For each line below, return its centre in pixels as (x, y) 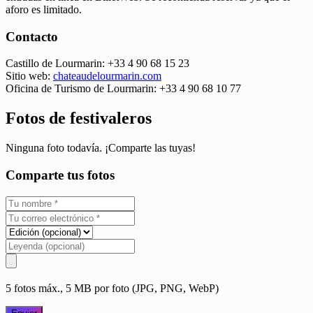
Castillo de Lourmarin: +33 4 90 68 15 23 (97, 64)
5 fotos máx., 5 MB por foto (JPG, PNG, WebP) (112, 288)
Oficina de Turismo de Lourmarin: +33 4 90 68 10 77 (123, 89)
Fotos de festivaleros (79, 118)
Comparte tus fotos (60, 175)
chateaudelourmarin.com (107, 76)
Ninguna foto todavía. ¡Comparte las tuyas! (101, 148)
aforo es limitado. (44, 9)
